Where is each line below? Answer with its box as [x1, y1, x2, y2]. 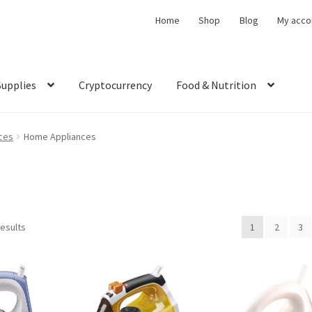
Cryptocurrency [79, 78, 153, 93]
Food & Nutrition [176, 78, 257, 93]
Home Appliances [23, 130, 96, 143]
